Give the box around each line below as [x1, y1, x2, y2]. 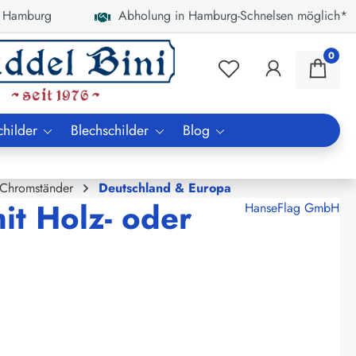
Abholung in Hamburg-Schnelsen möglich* [110, 6, 348, 25]
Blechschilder [71, 119, 149, 141]
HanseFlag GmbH [245, 198, 339, 217]
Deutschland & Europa [98, 178, 231, 197]
